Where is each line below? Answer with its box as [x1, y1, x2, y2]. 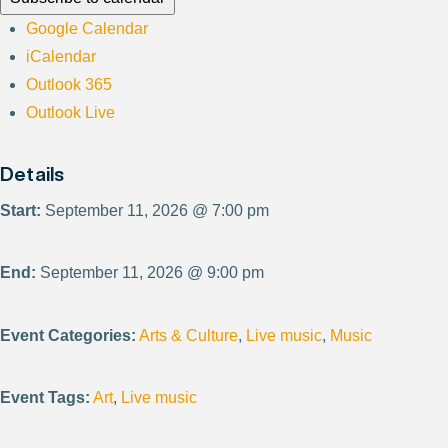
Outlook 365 [26, 75, 113, 93]
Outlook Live [26, 103, 116, 121]
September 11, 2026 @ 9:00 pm [36, 264, 264, 282]
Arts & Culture [139, 326, 238, 344]
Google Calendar [26, 19, 149, 37]
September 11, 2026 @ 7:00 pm [41, 201, 269, 219]
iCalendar [26, 47, 97, 65]
